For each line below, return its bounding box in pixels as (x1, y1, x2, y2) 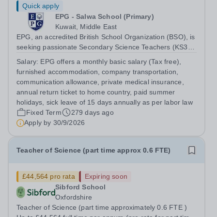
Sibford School (55, 183, 106, 191)
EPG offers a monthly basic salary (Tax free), (40, 58, 182, 65)
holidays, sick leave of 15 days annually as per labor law (16, 98, 193, 106)
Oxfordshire (55, 193, 92, 201)
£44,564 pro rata (22, 172, 75, 180)
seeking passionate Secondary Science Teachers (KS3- (16, 43, 190, 51)
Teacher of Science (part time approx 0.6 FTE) (16, 146, 171, 154)
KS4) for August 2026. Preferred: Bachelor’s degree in (16, 53, 187, 61)
